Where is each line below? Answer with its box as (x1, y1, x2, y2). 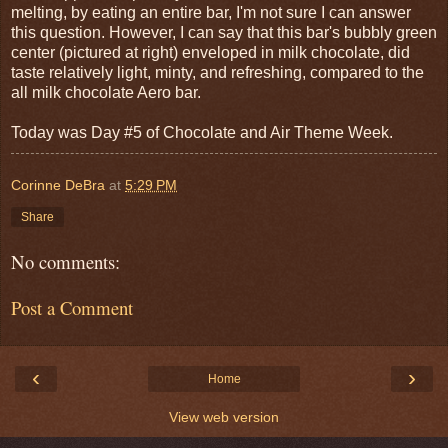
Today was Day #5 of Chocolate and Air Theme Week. (11, 123, 393, 141)
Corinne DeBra (11, 176, 105, 193)
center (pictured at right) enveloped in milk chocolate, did (11, 43, 410, 61)
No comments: (11, 248, 120, 274)
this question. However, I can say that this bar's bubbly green (11, 23, 437, 41)
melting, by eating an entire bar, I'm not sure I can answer (11, 3, 411, 21)
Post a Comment (11, 295, 133, 321)
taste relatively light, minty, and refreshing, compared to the (11, 63, 424, 81)
